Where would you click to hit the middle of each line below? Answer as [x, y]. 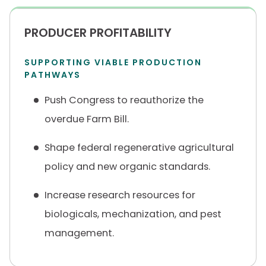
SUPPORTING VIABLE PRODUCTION [113, 62]
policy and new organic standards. [127, 167]
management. [79, 233]
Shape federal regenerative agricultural [139, 148]
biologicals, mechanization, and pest [133, 214]
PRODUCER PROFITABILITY [98, 33]
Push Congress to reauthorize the [124, 100]
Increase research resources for [120, 195]
